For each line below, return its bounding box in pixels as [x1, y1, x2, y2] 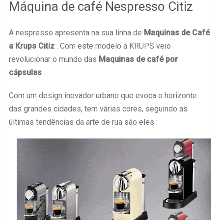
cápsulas [8, 68, 42, 77]
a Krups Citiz [8, 41, 55, 51]
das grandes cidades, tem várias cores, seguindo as [8, 104, 188, 113]
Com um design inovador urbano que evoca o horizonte [8, 91, 197, 100]
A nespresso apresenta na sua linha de [8, 28, 144, 37]
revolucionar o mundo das [8, 55, 99, 64]
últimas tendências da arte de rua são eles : [8, 117, 158, 127]
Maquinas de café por [98, 55, 178, 64]
